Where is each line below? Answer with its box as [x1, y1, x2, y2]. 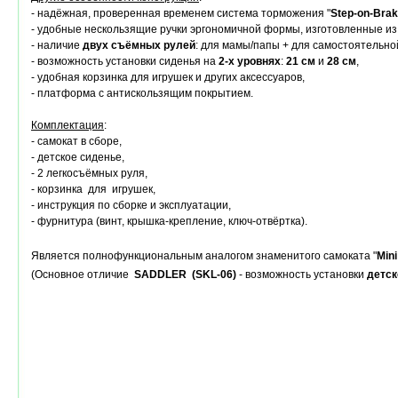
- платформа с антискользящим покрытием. [31, 87, 253, 99]
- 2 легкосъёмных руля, [31, 167, 147, 179]
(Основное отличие [31, 268, 134, 281]
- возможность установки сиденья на [31, 55, 219, 68]
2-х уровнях [219, 55, 281, 68]
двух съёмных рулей [83, 39, 195, 52]
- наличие [31, 39, 83, 52]
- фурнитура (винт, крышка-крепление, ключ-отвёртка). [31, 215, 307, 227]
